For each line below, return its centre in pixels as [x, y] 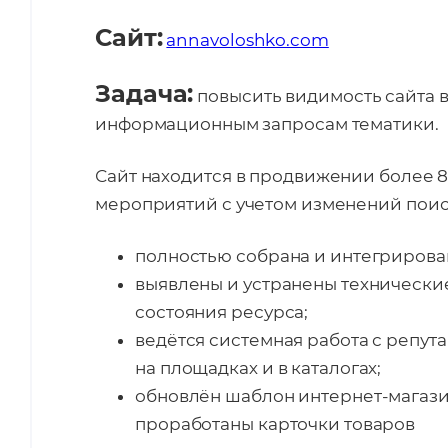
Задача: [144, 93]
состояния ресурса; [222, 312]
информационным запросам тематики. [267, 124]
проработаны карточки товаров [275, 424]
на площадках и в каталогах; [258, 368]
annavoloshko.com [247, 40]
